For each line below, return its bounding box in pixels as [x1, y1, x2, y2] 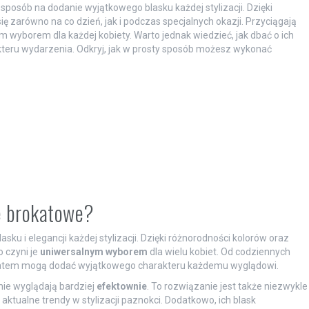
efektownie [96, 280, 147, 292]
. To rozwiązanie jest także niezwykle [146, 280, 308, 292]
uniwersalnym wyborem [39, 246, 148, 257]
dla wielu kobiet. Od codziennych [147, 246, 290, 257]
